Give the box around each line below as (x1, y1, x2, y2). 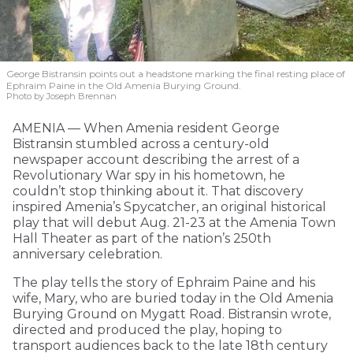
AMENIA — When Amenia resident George (13, 121, 280, 136)
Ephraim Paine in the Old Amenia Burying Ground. (6, 80, 241, 92)
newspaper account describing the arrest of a (13, 152, 299, 168)
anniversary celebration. (13, 247, 162, 262)
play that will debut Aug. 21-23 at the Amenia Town (13, 215, 336, 231)
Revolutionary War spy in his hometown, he (13, 168, 285, 184)
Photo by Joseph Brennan (6, 91, 117, 102)
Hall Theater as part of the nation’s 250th (13, 231, 271, 247)
